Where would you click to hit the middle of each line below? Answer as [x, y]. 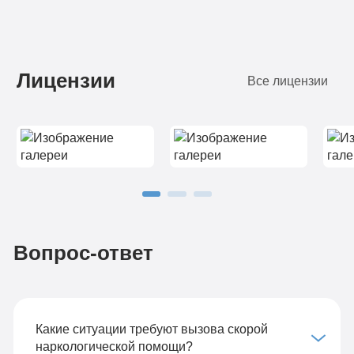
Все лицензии [288, 80]
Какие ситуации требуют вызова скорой [151, 329]
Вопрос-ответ [83, 253]
